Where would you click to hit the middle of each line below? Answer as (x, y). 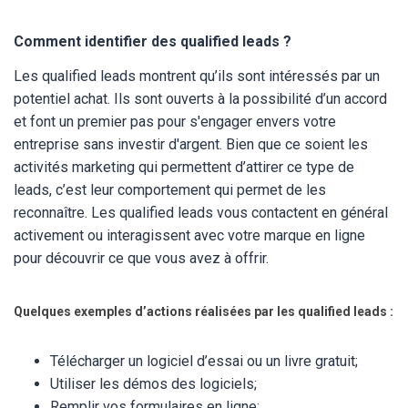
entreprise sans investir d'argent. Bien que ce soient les (191, 144)
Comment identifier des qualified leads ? (153, 41)
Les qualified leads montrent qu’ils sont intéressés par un (197, 76)
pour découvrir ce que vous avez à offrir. (143, 258)
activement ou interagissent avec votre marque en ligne (189, 235)
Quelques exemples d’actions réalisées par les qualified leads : (204, 311)
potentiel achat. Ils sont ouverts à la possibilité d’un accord (200, 99)
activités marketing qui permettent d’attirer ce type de (184, 167)
